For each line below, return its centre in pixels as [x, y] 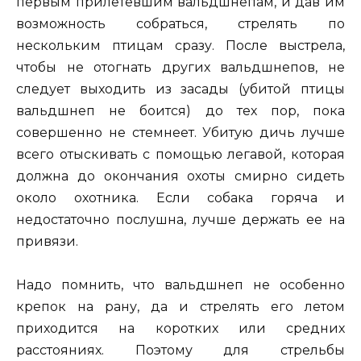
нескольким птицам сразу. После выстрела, [180, 46]
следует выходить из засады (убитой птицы [180, 89]
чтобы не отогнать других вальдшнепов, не [180, 68]
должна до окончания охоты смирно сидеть [180, 176]
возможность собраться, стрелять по [180, 24]
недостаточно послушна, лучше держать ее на [180, 220]
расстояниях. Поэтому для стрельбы [180, 351]
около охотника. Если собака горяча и [180, 198]
